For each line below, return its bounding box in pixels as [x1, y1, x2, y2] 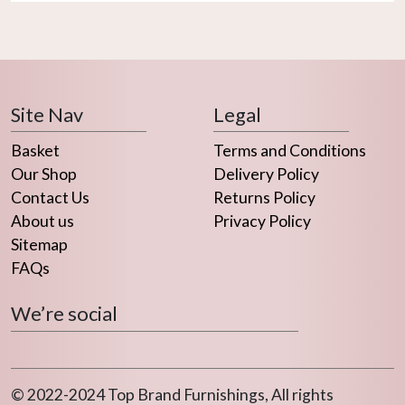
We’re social [11, 302, 118, 326]
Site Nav [11, 102, 83, 127]
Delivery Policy [213, 165, 319, 184]
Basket [11, 141, 60, 161]
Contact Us [11, 188, 89, 208]
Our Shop [11, 165, 77, 184]
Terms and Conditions [213, 141, 366, 161]
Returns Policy [213, 188, 316, 208]
